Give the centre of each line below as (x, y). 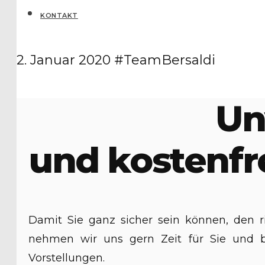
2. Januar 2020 (64, 60)
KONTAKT (59, 15)
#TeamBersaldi (165, 60)
